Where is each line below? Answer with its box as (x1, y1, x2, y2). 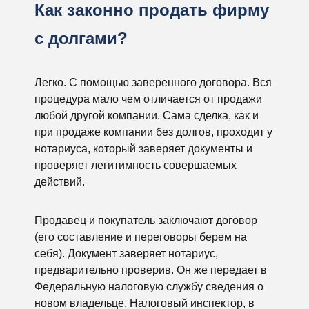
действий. (34, 176, 85, 188)
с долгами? (34, 29, 128, 48)
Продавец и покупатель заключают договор (34, 215, 257, 226)
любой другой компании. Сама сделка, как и (34, 110, 259, 121)
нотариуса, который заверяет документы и (34, 143, 252, 154)
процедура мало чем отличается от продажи (34, 93, 262, 105)
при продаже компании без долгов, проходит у (34, 126, 272, 138)
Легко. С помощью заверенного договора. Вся (34, 77, 272, 88)
